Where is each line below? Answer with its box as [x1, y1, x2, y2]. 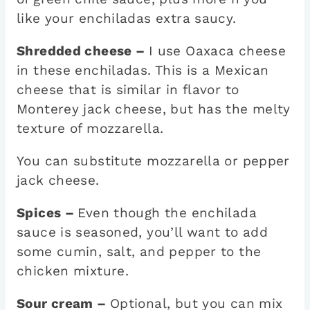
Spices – [17, 205, 78, 221]
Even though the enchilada [77, 205, 257, 221]
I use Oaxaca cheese [148, 43, 286, 60]
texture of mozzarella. [17, 120, 164, 137]
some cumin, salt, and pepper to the [17, 244, 262, 260]
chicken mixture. [17, 263, 129, 280]
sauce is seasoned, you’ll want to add [17, 224, 268, 241]
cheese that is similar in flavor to [17, 82, 239, 98]
